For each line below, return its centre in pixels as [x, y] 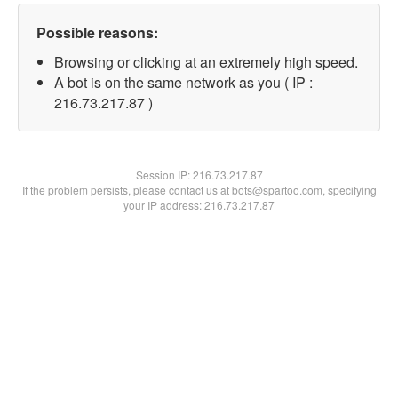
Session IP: [164, 175]
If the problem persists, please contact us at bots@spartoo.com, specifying [199, 190]
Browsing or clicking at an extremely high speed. [206, 62]
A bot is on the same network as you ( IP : [183, 82]
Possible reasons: [97, 32]
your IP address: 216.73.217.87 [199, 205]
